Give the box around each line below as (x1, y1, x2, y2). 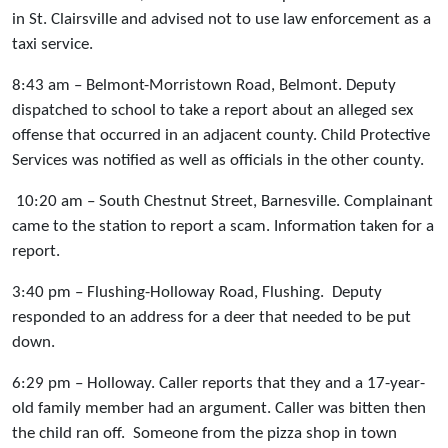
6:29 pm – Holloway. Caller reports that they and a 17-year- (12, 375, 425, 393)
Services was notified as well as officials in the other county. (12, 152, 424, 170)
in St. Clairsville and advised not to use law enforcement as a (12, 11, 431, 29)
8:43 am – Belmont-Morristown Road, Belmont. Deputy (12, 77, 396, 95)
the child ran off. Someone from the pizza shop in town (12, 425, 397, 443)
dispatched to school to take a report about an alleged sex (12, 102, 413, 120)
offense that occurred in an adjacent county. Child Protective (12, 127, 430, 145)
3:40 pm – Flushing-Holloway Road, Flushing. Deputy (12, 284, 382, 302)
